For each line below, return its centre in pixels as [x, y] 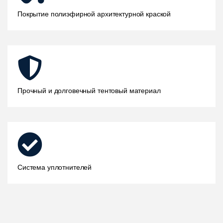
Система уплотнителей [55, 167]
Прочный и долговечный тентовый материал [89, 90]
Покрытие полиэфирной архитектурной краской [94, 14]
